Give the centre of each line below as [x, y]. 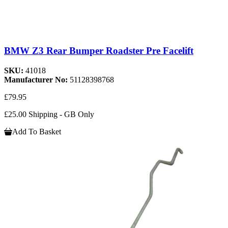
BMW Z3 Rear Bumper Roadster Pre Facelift [99, 51]
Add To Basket [37, 131]
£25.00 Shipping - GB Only [49, 114]
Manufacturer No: [37, 79]
